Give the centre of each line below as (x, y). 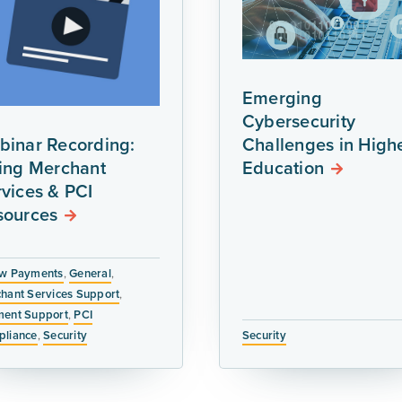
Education (283, 168)
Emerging (282, 98)
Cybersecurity (299, 121)
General (90, 273)
